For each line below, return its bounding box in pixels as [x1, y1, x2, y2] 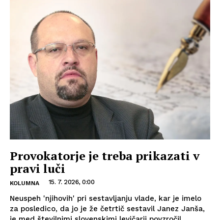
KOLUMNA [10, 180, 39, 187]
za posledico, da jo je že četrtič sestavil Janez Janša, [10, 204, 205, 214]
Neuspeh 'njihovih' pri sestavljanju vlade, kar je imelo [10, 194, 201, 203]
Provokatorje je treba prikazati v [10, 148, 199, 164]
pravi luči [10, 161, 65, 177]
